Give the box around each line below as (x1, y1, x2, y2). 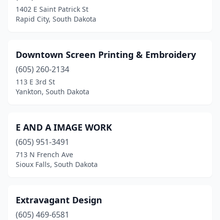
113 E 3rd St (16, 77, 55, 86)
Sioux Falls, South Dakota (16, 160, 98, 169)
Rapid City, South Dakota (16, 14, 96, 24)
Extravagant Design (16, 194, 102, 206)
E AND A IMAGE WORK (16, 121, 112, 133)
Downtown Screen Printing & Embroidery (16, 49, 196, 60)
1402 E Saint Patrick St (16, 4, 88, 14)
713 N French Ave (16, 150, 73, 159)
